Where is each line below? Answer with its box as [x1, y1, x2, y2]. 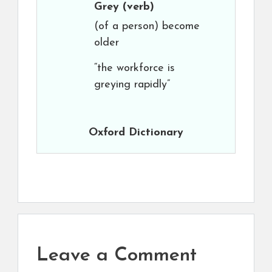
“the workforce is [94, 63, 175, 74]
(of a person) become [94, 21, 200, 32]
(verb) [119, 1, 154, 13]
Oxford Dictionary [89, 127, 183, 138]
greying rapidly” [94, 79, 170, 90]
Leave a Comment [36, 246, 197, 266]
